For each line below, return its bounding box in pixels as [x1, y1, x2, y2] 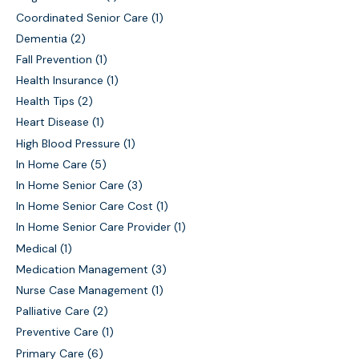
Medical [16, 240, 57, 256]
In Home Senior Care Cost [16, 199, 153, 214]
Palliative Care [16, 304, 90, 319]
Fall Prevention [16, 51, 92, 67]
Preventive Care [16, 325, 99, 340]
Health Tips [16, 94, 75, 109]
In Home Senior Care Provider [16, 220, 171, 235]
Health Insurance [16, 73, 103, 88]
